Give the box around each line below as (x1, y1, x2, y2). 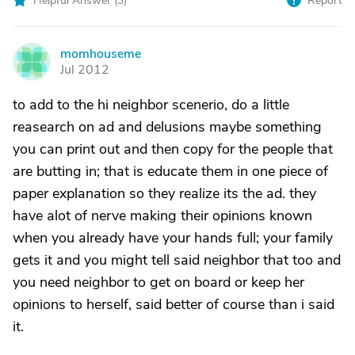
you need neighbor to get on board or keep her (13, 273, 304, 292)
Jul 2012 (60, 61, 109, 78)
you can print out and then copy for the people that (13, 139, 333, 158)
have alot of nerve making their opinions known (13, 206, 312, 225)
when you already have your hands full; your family (13, 228, 333, 247)
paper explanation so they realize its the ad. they (13, 184, 316, 203)
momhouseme (60, 45, 141, 63)
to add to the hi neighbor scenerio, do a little (13, 95, 289, 114)
